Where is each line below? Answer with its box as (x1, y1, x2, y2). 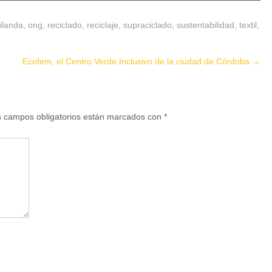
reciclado (47, 19, 82, 30)
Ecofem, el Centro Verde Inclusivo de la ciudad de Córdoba (22, 56, 252, 66)
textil (239, 19, 257, 30)
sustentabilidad (177, 19, 234, 30)
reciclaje (87, 19, 118, 30)
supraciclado (123, 19, 172, 30)
